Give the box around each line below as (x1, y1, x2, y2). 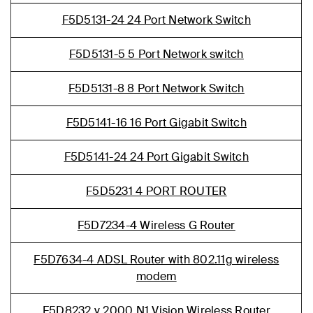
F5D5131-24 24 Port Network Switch (61, 13, 251, 27)
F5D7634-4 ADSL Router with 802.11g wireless (34, 252, 279, 267)
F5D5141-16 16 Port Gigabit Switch (66, 115, 247, 130)
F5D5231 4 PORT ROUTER (86, 184, 227, 198)
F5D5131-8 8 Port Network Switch (68, 81, 245, 96)
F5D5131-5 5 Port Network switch (68, 47, 244, 61)
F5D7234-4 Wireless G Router (77, 218, 235, 233)
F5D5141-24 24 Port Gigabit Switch (64, 150, 249, 164)
